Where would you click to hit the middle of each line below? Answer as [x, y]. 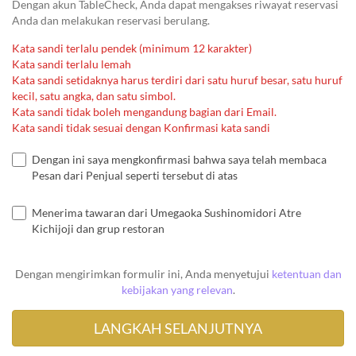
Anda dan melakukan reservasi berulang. [111, 21]
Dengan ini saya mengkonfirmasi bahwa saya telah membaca [179, 160]
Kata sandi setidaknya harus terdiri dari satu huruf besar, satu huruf [177, 80]
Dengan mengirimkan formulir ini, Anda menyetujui [143, 274]
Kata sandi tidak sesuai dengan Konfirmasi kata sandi [141, 128]
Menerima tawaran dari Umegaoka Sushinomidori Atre [166, 213]
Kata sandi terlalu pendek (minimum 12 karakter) [132, 48]
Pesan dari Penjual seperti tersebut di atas [135, 176]
